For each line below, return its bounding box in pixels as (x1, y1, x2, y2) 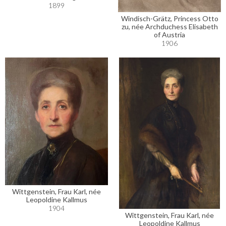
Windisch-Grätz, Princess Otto (121, 14, 218, 23)
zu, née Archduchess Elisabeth (121, 22, 218, 31)
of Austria (154, 30, 185, 39)
